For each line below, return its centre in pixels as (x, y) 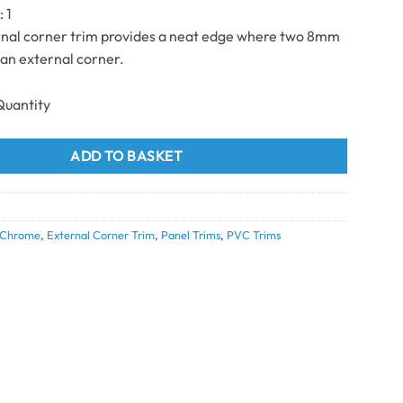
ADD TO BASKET (127, 155)
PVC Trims (254, 234)
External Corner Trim (101, 234)
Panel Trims (191, 234)
